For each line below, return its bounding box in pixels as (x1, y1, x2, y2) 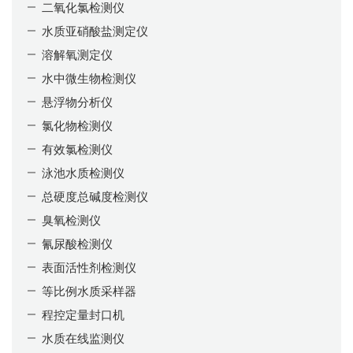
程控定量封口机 (42, 306, 124, 322)
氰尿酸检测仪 (42, 235, 113, 251)
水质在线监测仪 (42, 329, 124, 346)
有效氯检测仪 (42, 140, 113, 157)
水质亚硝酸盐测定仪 (42, 22, 148, 39)
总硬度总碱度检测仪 (42, 188, 148, 204)
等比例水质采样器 (42, 282, 136, 299)
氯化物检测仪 (42, 117, 113, 133)
